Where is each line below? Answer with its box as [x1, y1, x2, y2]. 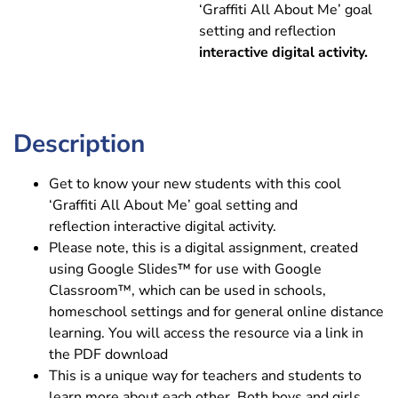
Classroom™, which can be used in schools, [49, 280, 326, 300]
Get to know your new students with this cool [49, 173, 341, 194]
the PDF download [49, 344, 168, 364]
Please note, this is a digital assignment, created [49, 237, 358, 258]
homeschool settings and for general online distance [49, 301, 384, 322]
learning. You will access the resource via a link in [49, 322, 363, 343]
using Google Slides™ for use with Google [49, 259, 322, 279]
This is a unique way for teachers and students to [49, 365, 362, 386]
